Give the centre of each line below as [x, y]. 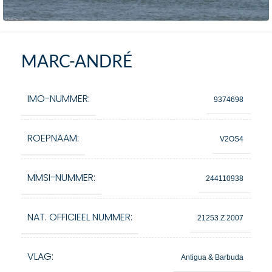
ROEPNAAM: [53, 138]
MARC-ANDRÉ [77, 61]
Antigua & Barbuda [212, 257]
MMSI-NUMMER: [61, 178]
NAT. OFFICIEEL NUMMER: [80, 217]
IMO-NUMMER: [59, 99]
